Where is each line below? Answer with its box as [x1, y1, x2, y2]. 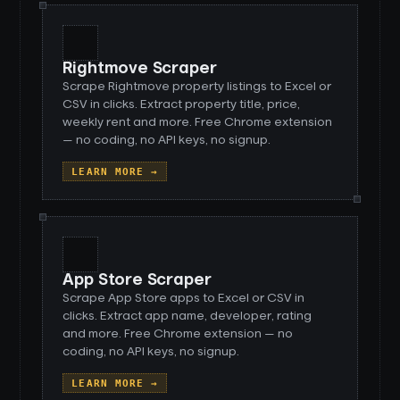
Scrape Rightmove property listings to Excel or [62, 80, 332, 93]
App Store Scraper [62, 272, 212, 288]
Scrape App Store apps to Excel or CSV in [62, 292, 305, 304]
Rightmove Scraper [62, 61, 217, 77]
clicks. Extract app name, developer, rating [62, 310, 312, 322]
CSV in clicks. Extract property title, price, [62, 98, 301, 111]
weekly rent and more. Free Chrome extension [62, 116, 333, 129]
